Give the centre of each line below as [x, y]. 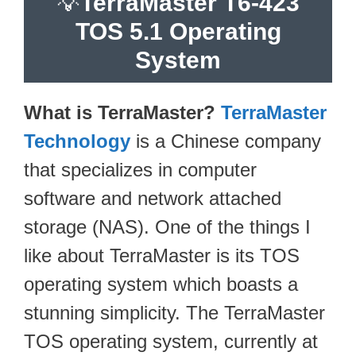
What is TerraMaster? [120, 112]
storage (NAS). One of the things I [167, 226]
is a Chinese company [226, 141]
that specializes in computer [140, 169]
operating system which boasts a [161, 284]
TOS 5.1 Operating [178, 31]
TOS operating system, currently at [171, 341]
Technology [77, 141]
